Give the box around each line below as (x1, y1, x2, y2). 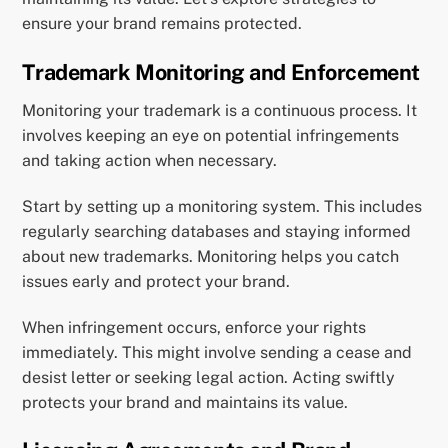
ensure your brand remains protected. (22, 14, 303, 34)
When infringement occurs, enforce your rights (22, 317, 367, 337)
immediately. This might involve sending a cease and (22, 342, 413, 362)
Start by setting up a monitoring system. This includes (22, 196, 423, 216)
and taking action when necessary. (22, 151, 278, 171)
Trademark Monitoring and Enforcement (22, 59, 420, 86)
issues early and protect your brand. (22, 271, 291, 291)
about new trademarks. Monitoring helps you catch (22, 246, 400, 266)
